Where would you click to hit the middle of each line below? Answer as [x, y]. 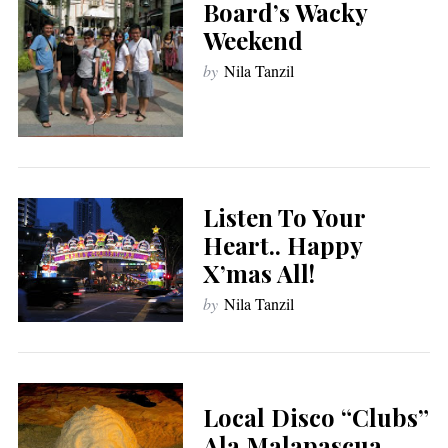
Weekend [252, 40]
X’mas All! [258, 273]
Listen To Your [283, 217]
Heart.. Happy [282, 245]
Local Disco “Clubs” [315, 416]
